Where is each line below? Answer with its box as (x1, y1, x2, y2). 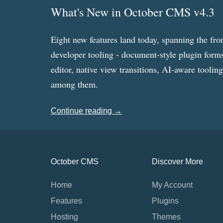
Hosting (51, 213, 78, 221)
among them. (51, 78, 98, 90)
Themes (152, 213, 181, 221)
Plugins (152, 197, 179, 205)
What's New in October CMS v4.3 (51, 4, 215, 20)
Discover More (152, 157, 203, 166)
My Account (152, 181, 193, 189)
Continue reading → (51, 107, 122, 115)
